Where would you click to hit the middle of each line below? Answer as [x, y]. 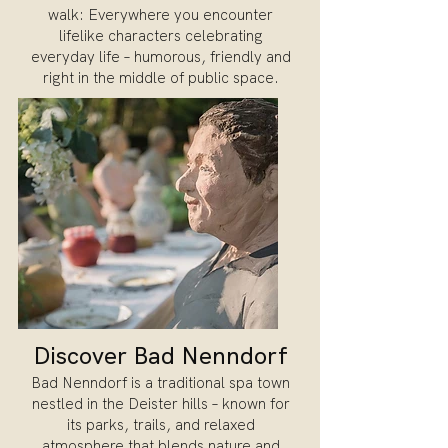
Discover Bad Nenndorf [160, 355]
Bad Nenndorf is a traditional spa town [160, 382]
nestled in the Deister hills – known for [160, 403]
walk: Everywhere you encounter [160, 14]
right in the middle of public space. [160, 77]
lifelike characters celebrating [160, 35]
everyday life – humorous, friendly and [160, 56]
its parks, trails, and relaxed [160, 424]
